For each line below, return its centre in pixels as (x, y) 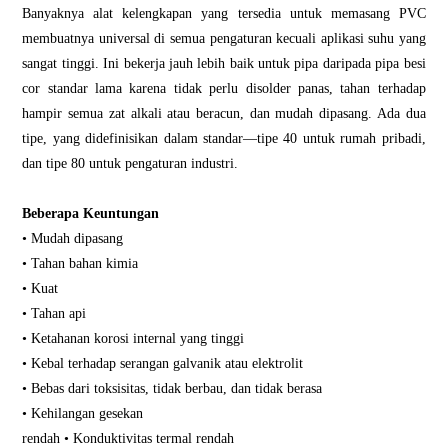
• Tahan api (54, 312)
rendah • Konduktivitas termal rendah (128, 437)
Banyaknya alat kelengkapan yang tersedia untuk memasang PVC (224, 12)
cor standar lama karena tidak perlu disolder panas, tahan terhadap (224, 87)
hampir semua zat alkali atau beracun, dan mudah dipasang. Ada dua (224, 112)
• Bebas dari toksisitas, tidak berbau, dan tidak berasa (172, 387)
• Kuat (40, 287)
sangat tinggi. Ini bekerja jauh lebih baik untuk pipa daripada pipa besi (224, 62)
